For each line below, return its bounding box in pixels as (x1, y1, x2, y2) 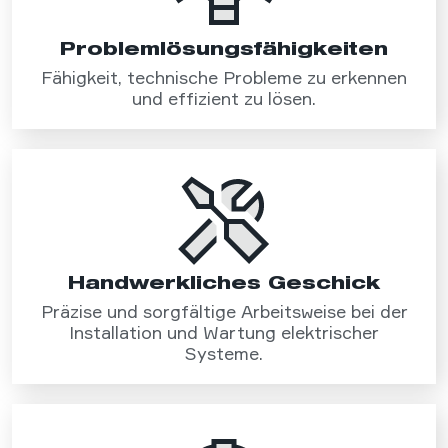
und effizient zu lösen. (132, 88, 316, 110)
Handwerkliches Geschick (68, 271, 380, 294)
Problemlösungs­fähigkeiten (60, 37, 388, 60)
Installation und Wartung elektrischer (69, 322, 379, 344)
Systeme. (185, 343, 263, 365)
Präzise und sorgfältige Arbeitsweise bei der (40, 301, 408, 323)
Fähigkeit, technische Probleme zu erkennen (41, 67, 407, 89)
